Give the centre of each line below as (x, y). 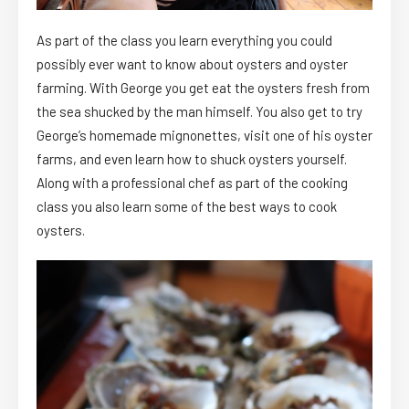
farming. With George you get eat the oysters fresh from (203, 87)
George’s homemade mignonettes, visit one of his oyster (204, 135)
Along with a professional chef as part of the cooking (192, 182)
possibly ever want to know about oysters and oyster (192, 63)
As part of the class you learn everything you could (184, 40)
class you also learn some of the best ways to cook (187, 206)
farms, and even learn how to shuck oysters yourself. (192, 158)
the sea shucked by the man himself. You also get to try (199, 111)
